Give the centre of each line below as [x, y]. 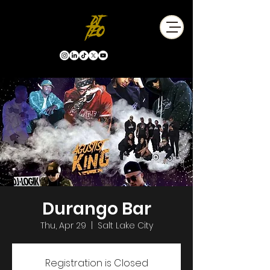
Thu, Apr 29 [63, 225]
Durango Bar [96, 209]
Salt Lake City [125, 225]
